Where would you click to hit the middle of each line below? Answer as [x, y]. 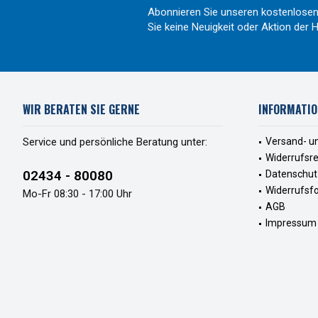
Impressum [291, 223]
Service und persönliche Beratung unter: [115, 142]
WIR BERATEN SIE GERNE [81, 110]
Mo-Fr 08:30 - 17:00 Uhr [77, 194]
